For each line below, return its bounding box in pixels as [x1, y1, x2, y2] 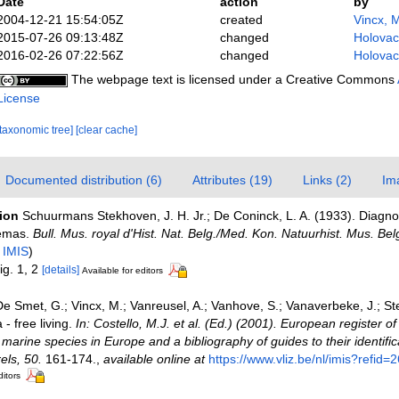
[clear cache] [75, 123, 137, 136]
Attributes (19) [191, 172, 273, 187]
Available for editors [81, 265, 163, 275]
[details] [41, 263, 79, 276]
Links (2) [302, 172, 352, 187]
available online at [102, 351, 205, 366]
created [219, 12, 263, 27]
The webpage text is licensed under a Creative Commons [67, 71, 397, 86]
